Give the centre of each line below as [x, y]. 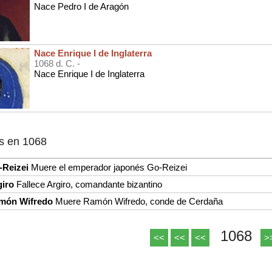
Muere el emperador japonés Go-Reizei [108, 167]
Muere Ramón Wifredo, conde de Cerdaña [138, 201]
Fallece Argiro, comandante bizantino [88, 184]
